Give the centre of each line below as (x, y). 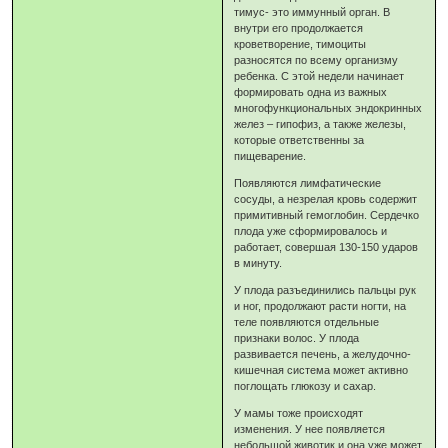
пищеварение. (270, 156)
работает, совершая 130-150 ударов (326, 247)
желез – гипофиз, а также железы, (320, 124)
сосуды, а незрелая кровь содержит (326, 199)
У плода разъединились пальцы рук (325, 290)
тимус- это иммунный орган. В (312, 12)
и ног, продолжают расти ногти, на (320, 306)
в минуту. (258, 263)
